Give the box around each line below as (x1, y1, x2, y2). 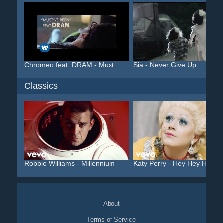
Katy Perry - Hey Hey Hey (133, 159, 214, 167)
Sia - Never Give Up (133, 61, 196, 69)
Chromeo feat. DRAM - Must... (24, 61, 120, 69)
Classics (24, 81, 58, 91)
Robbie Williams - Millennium (24, 159, 115, 167)
